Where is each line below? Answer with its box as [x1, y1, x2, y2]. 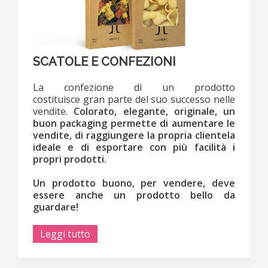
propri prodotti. [33, 152, 106, 166]
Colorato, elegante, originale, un [74, 104, 235, 118]
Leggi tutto [40, 227, 90, 240]
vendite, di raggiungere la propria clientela [33, 128, 235, 142]
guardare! [33, 200, 78, 214]
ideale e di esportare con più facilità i [33, 140, 235, 154]
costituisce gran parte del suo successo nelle [33, 92, 235, 106]
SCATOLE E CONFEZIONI [33, 54, 176, 69]
